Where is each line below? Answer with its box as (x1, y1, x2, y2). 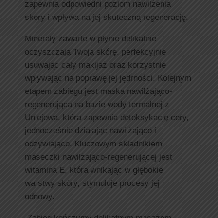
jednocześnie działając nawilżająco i (25, 126, 156, 136)
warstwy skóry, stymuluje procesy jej (25, 179, 160, 188)
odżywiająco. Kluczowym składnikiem (25, 139, 162, 149)
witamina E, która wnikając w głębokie (25, 165, 163, 175)
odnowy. (25, 192, 57, 201)
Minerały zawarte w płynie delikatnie (25, 34, 156, 44)
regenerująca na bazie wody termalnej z (25, 100, 169, 109)
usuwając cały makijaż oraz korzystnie (25, 60, 166, 70)
